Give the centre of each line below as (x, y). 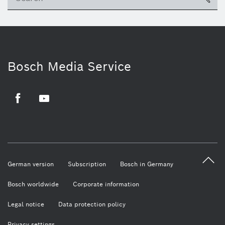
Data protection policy (92, 204)
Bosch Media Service (69, 66)
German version (31, 164)
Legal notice (26, 204)
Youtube (50, 109)
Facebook (27, 109)
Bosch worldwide (33, 184)
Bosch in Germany (147, 164)
